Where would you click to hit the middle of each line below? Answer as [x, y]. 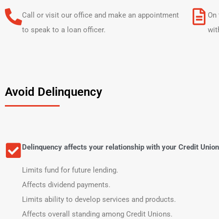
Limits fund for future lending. [70, 170]
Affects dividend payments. [66, 185]
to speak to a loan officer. [64, 30]
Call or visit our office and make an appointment [100, 15]
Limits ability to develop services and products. [99, 199]
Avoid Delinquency [54, 92]
